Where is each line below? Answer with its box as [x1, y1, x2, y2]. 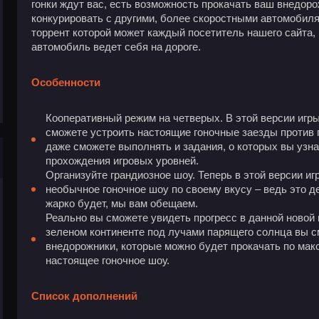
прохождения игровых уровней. [46, 155, 199, 167]
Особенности [31, 76, 100, 89]
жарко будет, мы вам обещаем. [46, 197, 198, 210]
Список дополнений [31, 290, 137, 303]
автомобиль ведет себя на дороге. [31, 41, 201, 53]
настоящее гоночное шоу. [46, 254, 169, 267]
